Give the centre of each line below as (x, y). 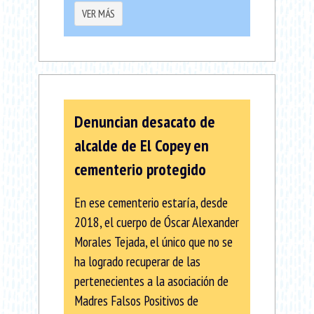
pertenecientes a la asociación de (151, 280)
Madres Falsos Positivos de (136, 300)
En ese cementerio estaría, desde (151, 202)
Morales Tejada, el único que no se (153, 241)
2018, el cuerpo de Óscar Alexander (157, 221)
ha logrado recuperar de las (137, 261)
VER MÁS (98, 13)
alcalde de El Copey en (142, 145)
